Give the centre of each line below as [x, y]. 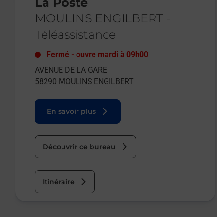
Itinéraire [59, 181]
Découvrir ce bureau [79, 147]
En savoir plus [71, 111]
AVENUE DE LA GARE [71, 70]
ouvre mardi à [100, 54]
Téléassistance [75, 34]
